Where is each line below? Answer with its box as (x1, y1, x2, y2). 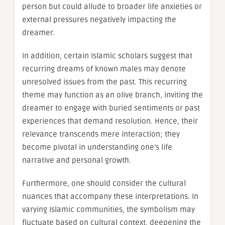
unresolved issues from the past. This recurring (22, 77, 187, 87)
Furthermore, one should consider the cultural (22, 179, 186, 188)
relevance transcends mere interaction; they (22, 130, 180, 139)
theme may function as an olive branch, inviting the (22, 90, 203, 100)
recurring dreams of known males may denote (22, 64, 186, 74)
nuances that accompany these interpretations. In (22, 192, 198, 201)
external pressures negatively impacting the (22, 15, 176, 25)
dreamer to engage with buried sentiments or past (22, 103, 200, 113)
